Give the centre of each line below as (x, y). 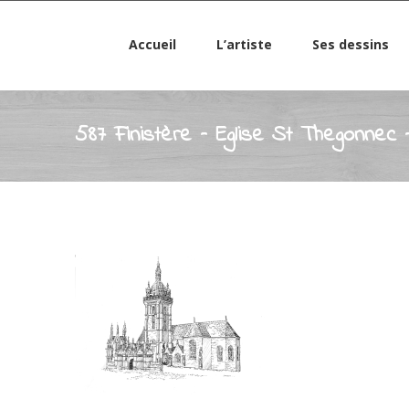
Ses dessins (350, 44)
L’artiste (244, 44)
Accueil (152, 44)
